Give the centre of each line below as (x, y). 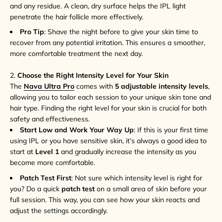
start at (23, 152)
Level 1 (47, 152)
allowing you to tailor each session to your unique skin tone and (111, 97)
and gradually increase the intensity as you (128, 152)
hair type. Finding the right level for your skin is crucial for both (108, 108)
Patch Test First (46, 178)
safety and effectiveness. (50, 119)
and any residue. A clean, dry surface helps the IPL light (98, 6)
